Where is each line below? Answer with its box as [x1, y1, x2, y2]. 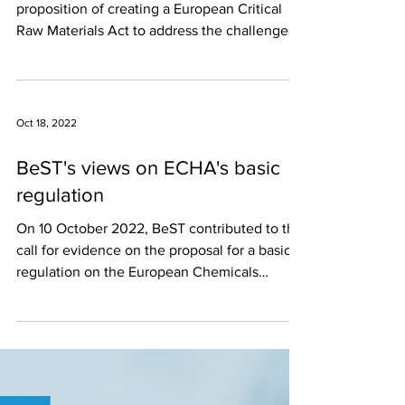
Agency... [16, 286, 76, 301]
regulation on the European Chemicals [16, 264, 259, 279]
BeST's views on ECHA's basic [16, 157, 280, 178]
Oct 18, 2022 [16, 117, 77, 129]
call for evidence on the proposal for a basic [16, 242, 291, 258]
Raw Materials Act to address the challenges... [16, 23, 306, 38]
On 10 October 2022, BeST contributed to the [16, 221, 303, 236]
